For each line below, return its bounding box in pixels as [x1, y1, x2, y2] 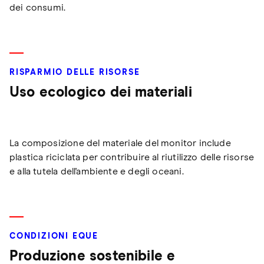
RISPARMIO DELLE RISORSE [9, 68, 140, 77]
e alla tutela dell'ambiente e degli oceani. [9, 166, 184, 176]
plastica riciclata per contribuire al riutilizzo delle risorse [9, 152, 255, 162]
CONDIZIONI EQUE [9, 232, 98, 240]
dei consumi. [9, 2, 66, 12]
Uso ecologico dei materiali [9, 85, 192, 100]
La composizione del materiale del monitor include [9, 138, 231, 148]
